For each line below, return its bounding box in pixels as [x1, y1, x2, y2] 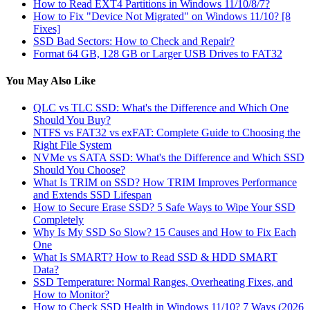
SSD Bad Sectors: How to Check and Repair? [33, 35, 235, 47]
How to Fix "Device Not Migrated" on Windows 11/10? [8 [33, 10, 291, 22]
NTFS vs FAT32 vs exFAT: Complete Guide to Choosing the [33, 127, 300, 139]
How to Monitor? [33, 289, 109, 301]
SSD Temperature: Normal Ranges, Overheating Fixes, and [33, 276, 293, 289]
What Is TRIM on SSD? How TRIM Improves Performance [33, 176, 297, 189]
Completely [33, 214, 84, 226]
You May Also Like [6, 74, 95, 86]
